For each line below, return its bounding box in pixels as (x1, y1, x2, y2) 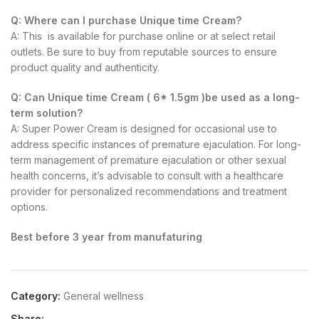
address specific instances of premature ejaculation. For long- (11, 137, 301, 150)
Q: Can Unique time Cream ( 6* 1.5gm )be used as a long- (11, 90, 300, 103)
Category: (11, 289, 61, 302)
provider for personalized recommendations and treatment (11, 184, 287, 197)
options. (11, 200, 48, 213)
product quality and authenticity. (11, 61, 159, 73)
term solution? (11, 106, 83, 119)
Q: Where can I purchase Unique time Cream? (11, 14, 241, 26)
